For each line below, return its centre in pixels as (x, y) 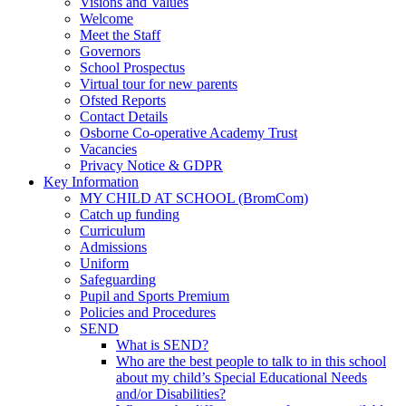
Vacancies (108, 149)
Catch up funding (130, 214)
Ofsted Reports (123, 100)
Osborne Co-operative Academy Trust (188, 132)
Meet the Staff (120, 34)
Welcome (106, 18)
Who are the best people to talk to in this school (251, 361)
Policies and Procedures (148, 312)
